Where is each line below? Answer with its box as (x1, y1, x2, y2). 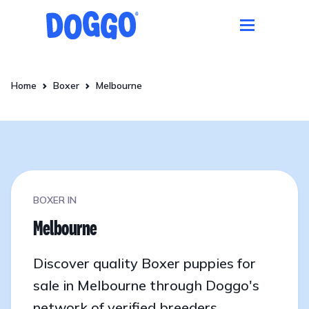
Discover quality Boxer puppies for (33, 254, 256, 272)
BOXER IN (33, 193, 77, 206)
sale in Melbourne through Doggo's (33, 276, 259, 294)
